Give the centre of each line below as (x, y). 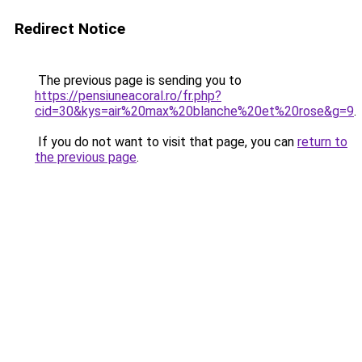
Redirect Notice (70, 29)
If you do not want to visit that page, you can (166, 142)
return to (322, 142)
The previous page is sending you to (138, 80)
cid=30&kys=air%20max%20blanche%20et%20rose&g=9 (194, 111)
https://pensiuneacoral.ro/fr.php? (128, 96)
